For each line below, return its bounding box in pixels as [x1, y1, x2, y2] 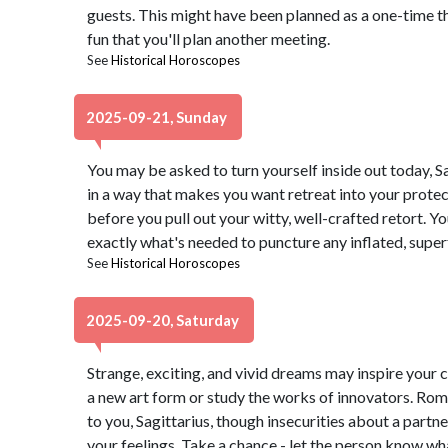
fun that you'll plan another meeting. [86, 29, 330, 48]
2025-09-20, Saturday [86, 311, 242, 329]
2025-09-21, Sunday [86, 108, 230, 126]
